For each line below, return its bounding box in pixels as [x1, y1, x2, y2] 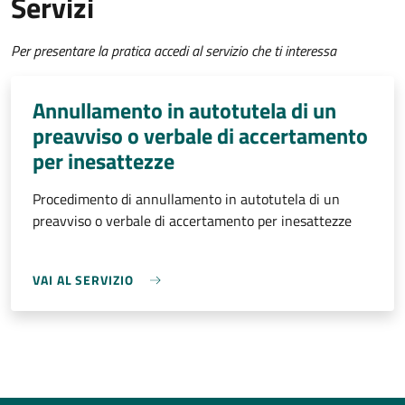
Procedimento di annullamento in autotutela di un [33, 188, 340, 211]
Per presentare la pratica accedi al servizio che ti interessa [11, 40, 336, 62]
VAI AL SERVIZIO [33, 270, 134, 290]
